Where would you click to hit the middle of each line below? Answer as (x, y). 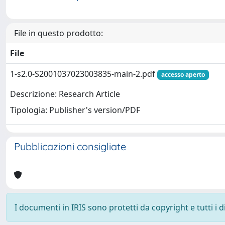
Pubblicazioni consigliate (70, 146)
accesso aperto (183, 75)
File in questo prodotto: (59, 33)
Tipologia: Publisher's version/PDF (75, 110)
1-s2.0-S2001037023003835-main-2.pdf (84, 74)
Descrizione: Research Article (65, 94)
